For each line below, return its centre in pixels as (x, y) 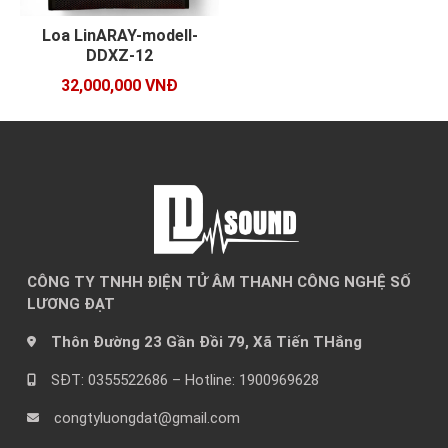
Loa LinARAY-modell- (119, 36)
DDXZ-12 (119, 56)
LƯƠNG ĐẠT (71, 303)
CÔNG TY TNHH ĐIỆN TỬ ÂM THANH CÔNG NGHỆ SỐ (219, 281)
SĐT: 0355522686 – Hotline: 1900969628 (185, 379)
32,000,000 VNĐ (119, 86)
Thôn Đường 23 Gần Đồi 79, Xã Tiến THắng (206, 341)
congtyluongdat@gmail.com (147, 417)
